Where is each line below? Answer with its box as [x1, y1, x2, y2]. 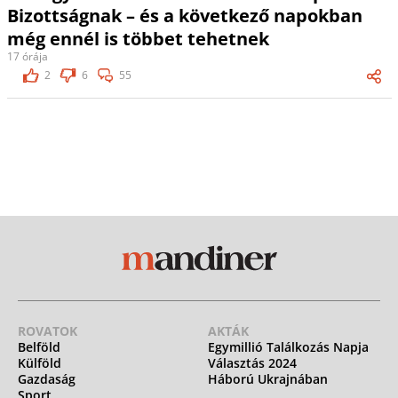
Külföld [18, 354, 61, 372]
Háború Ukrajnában [208, 370, 328, 388]
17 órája [6, 49, 48, 65]
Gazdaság [18, 370, 76, 388]
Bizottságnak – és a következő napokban [6, 4, 362, 28]
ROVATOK [18, 322, 77, 340]
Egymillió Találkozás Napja [208, 338, 369, 356]
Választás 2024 [208, 354, 297, 372]
